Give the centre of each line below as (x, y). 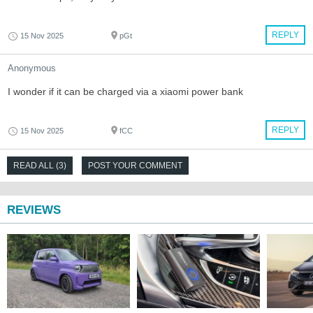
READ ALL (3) (40, 165)
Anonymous (32, 68)
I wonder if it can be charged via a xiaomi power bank (125, 91)
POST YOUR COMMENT (135, 165)
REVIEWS (34, 210)
